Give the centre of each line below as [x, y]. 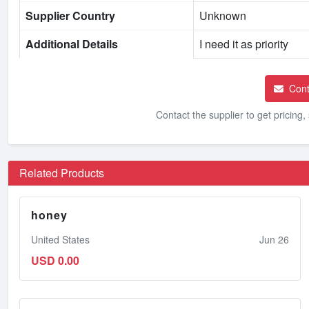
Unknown [223, 15]
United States [60, 239]
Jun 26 [274, 239]
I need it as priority [244, 43]
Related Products [62, 172]
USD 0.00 [55, 260]
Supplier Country [70, 15]
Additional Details [72, 43]
